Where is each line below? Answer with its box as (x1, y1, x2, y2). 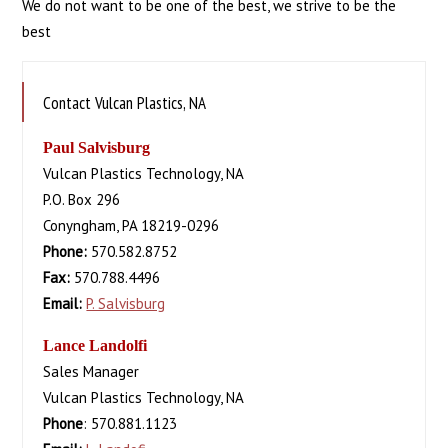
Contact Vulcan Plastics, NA (43, 92, 207, 114)
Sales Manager (43, 362, 140, 381)
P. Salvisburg (86, 294, 166, 313)
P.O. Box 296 (43, 190, 121, 209)
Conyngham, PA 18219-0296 (43, 216, 220, 235)
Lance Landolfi (43, 337, 148, 354)
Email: (43, 294, 83, 313)
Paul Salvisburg (43, 139, 151, 156)
